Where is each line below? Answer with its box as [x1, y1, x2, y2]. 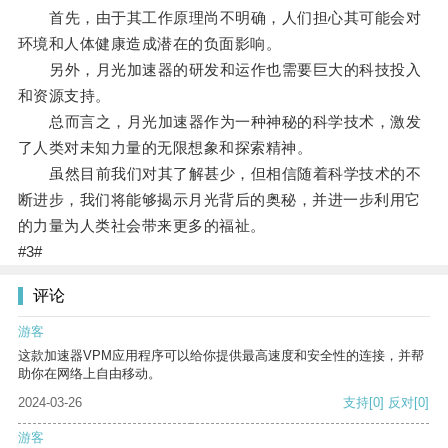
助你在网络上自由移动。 [18, 366, 161, 382]
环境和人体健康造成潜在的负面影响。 [17, 35, 282, 53]
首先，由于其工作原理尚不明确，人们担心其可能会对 [17, 9, 422, 27]
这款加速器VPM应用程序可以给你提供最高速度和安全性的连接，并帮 [18, 348, 424, 364]
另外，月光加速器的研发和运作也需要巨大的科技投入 [17, 61, 422, 79]
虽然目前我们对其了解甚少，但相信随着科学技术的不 [17, 165, 422, 183]
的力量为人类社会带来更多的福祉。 [17, 217, 266, 235]
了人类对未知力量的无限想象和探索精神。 [17, 139, 313, 157]
